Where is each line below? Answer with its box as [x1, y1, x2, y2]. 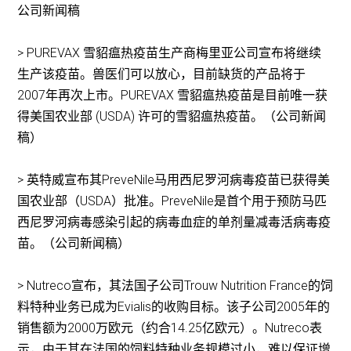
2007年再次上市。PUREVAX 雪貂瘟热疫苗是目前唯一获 [17, 88, 328, 103]
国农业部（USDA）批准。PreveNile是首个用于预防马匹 [17, 194, 327, 209]
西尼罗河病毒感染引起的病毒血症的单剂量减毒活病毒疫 [17, 215, 331, 230]
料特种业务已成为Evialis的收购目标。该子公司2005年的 [17, 299, 331, 315]
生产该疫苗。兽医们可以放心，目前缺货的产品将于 [17, 67, 306, 82]
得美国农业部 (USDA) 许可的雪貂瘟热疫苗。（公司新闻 [17, 109, 327, 125]
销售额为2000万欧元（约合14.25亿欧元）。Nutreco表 [17, 320, 323, 336]
